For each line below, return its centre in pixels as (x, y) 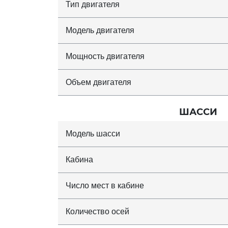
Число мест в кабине (105, 185)
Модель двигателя (100, 30)
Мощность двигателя (105, 56)
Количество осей (97, 211)
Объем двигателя (98, 82)
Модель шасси (93, 133)
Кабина (79, 159)
